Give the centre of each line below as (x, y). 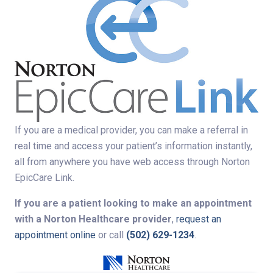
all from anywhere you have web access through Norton (132, 161)
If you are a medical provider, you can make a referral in (131, 130)
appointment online (55, 235)
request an (199, 219)
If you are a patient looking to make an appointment (133, 203)
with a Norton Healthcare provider (93, 219)
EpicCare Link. (44, 177)
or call (111, 235)
